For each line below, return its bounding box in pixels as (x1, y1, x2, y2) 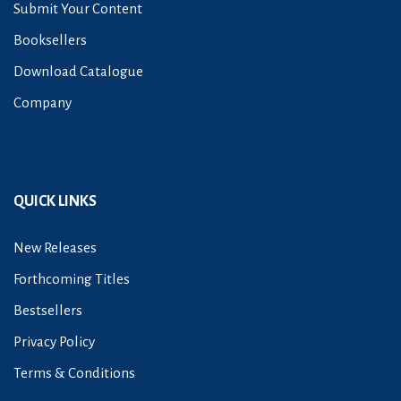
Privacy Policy (13, 334, 95, 350)
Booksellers (13, 32, 87, 48)
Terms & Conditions (13, 365, 135, 381)
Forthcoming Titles (13, 271, 130, 287)
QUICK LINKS (13, 193, 97, 210)
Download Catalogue (13, 64, 143, 80)
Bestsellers (13, 303, 82, 319)
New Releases (13, 240, 97, 256)
